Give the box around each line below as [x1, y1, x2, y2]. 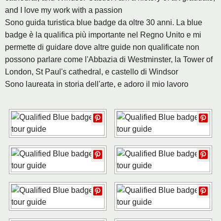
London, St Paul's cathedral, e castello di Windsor [5, 68, 178, 76]
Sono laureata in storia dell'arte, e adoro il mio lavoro [5, 80, 188, 89]
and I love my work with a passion [5, 6, 122, 15]
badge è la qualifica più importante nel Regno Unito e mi [5, 31, 201, 39]
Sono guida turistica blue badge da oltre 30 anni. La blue [5, 18, 202, 27]
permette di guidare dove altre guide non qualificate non [5, 43, 199, 52]
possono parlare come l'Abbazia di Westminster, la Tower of [5, 55, 213, 64]
